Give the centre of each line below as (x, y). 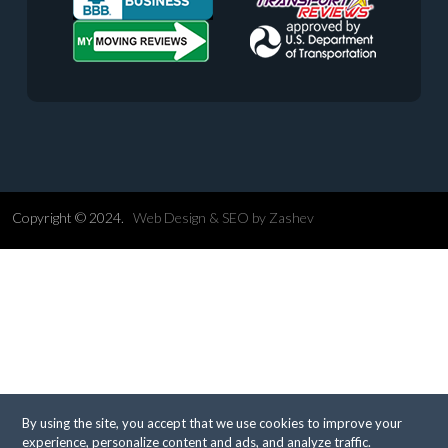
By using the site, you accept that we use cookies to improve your (212, 423)
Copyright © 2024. (72, 217)
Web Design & (177, 217)
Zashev (291, 217)
